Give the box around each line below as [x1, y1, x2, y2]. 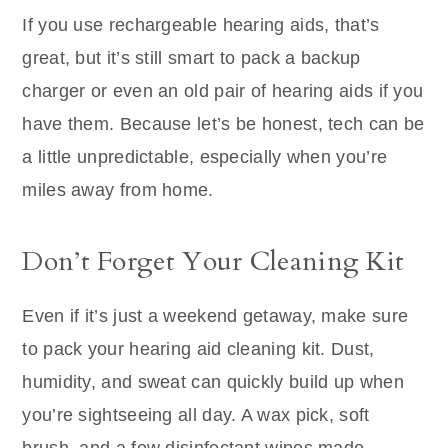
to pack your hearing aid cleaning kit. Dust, [22, 338, 375, 359]
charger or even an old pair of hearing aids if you [22, 80, 424, 101]
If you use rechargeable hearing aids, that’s [22, 14, 380, 35]
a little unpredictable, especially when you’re [22, 146, 388, 167]
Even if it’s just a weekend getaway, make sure [22, 305, 409, 326]
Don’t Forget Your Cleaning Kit [22, 242, 405, 280]
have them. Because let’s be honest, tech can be [22, 113, 425, 134]
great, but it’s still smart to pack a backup [22, 47, 361, 68]
